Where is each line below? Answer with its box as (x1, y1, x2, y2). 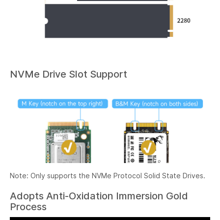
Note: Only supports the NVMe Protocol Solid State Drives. (10, 171, 205, 180)
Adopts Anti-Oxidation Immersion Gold (10, 190, 188, 202)
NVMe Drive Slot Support (10, 68, 127, 80)
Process (10, 200, 47, 213)
